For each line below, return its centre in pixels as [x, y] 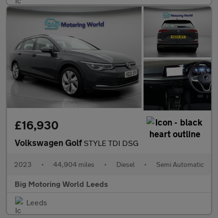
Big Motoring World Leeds [61, 183]
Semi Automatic [180, 164]
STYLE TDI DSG [111, 143]
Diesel [125, 164]
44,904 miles [74, 164]
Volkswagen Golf [49, 142]
